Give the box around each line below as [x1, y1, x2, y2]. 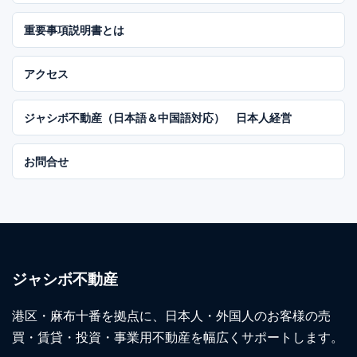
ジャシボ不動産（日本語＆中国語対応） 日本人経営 [24, 110, 292, 124]
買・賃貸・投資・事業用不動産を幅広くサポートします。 [12, 328, 343, 345]
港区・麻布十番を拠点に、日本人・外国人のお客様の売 [12, 307, 331, 324]
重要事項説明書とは [24, 22, 124, 37]
